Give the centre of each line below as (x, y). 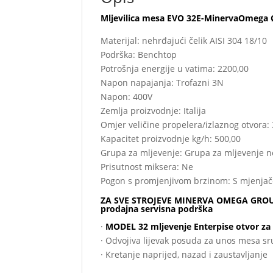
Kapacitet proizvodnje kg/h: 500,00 (171, 138)
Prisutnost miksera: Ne (147, 166)
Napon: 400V (127, 96)
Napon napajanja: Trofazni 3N (162, 82)
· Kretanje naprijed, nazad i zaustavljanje (184, 254)
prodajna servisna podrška (157, 208)
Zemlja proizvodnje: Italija (154, 110)
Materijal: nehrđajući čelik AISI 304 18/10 (184, 40)
